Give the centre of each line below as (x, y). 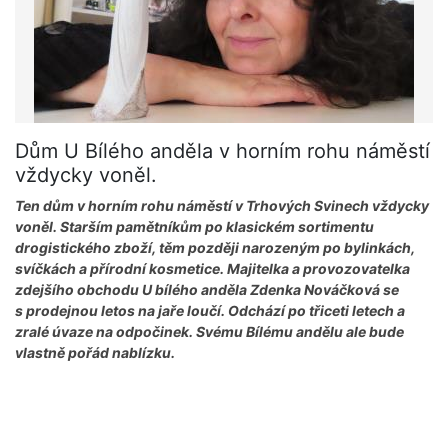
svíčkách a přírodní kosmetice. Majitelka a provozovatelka (212, 269)
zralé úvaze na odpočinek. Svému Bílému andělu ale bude (209, 332)
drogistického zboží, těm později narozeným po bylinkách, (215, 248)
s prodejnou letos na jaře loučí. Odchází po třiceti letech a (210, 311)
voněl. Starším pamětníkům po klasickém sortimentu (194, 227)
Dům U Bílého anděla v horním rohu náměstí (222, 151)
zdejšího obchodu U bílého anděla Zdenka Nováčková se (207, 290)
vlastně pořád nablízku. (95, 353)
